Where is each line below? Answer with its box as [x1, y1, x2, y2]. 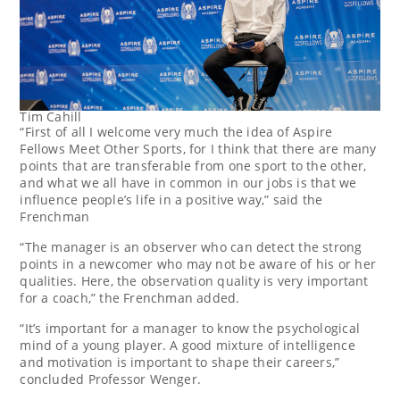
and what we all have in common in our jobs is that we [20, 174, 357, 192]
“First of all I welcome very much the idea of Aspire [20, 123, 333, 141]
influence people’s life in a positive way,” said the [20, 191, 323, 209]
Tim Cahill [20, 108, 82, 126]
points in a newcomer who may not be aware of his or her [20, 255, 376, 273]
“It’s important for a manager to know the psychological [20, 320, 360, 337]
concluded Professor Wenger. [20, 371, 202, 388]
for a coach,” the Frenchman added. [20, 289, 240, 307]
